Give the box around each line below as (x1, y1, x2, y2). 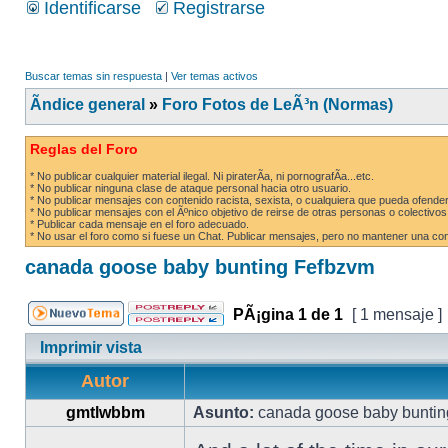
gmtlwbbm (65, 404, 145, 421)
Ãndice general (30, 96, 145, 113)
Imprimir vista (40, 339, 142, 356)
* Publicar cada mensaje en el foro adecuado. (30, 218, 249, 230)
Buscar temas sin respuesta (25, 70, 162, 82)
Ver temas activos (171, 70, 258, 82)
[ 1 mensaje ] (348, 306, 446, 323)
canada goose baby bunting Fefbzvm (25, 256, 375, 278)
